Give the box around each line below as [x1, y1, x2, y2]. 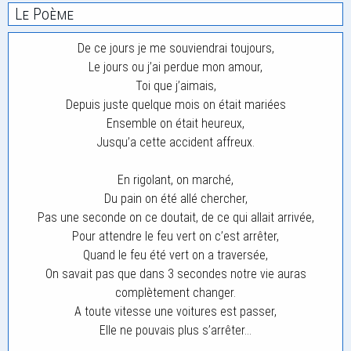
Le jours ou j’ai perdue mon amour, [89, 60, 262, 74]
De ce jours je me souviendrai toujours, [77, 41, 274, 56]
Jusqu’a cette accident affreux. [96, 135, 255, 150]
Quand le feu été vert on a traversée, [83, 248, 268, 262]
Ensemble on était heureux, [107, 116, 244, 131]
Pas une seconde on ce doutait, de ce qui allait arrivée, [37, 210, 314, 225]
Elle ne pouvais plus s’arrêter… [100, 323, 251, 338]
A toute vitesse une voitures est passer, [74, 304, 277, 319]
